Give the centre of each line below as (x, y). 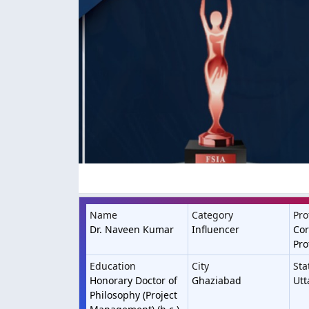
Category (212, 215)
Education (113, 266)
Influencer (215, 229)
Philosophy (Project (133, 295)
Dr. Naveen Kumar (132, 229)
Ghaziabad (216, 280)
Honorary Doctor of (133, 280)
